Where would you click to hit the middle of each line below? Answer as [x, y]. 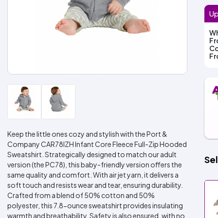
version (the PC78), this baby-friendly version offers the [95, 164]
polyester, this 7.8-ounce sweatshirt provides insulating [95, 205]
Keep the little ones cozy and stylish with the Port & [87, 134]
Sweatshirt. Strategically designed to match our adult [92, 154]
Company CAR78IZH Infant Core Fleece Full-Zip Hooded [97, 144]
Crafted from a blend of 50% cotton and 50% [81, 195]
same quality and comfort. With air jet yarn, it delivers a [93, 175]
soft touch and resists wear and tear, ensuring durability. [95, 185]
